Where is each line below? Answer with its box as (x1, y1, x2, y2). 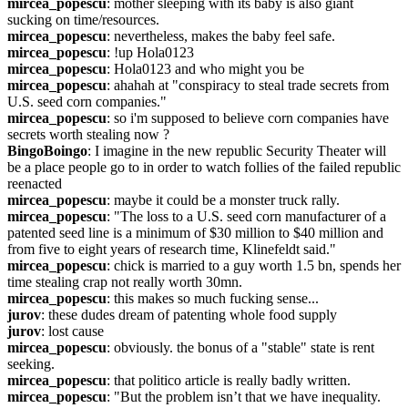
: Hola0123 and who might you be (107, 61, 304, 76)
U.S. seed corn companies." (7, 94, 167, 109)
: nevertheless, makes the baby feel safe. (107, 28, 335, 44)
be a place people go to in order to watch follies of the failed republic (7, 159, 401, 175)
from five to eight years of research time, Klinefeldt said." (7, 241, 336, 257)
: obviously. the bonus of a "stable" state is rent (107, 340, 374, 355)
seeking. (7, 356, 55, 372)
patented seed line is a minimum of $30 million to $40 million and (7, 225, 383, 240)
